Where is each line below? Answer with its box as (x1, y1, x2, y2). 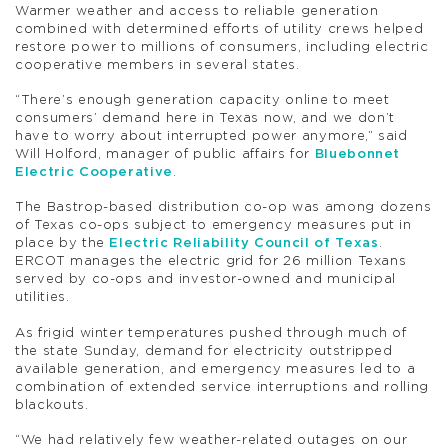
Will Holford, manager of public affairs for (15, 147, 315, 161)
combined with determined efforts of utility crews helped (15, 22, 424, 36)
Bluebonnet (314, 147, 401, 161)
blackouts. (15, 398, 89, 412)
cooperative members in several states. (15, 58, 300, 72)
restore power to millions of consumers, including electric (15, 40, 429, 54)
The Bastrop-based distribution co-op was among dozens (15, 201, 432, 215)
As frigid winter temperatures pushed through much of (15, 326, 407, 340)
